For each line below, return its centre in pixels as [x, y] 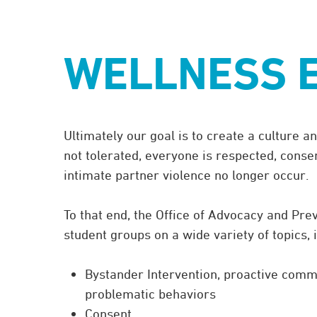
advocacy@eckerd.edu [186, 32]
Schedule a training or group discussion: [192, 17]
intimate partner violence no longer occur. [186, 175]
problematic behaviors [150, 294]
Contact [97, 32]
